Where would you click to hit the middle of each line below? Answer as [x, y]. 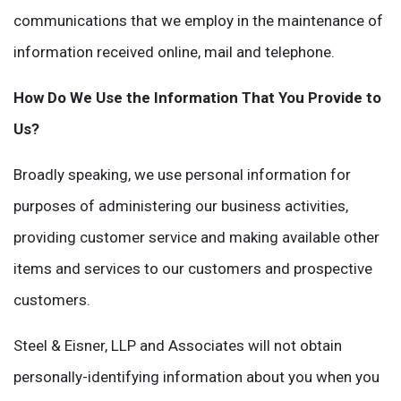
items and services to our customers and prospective [193, 269]
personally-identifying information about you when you [196, 377]
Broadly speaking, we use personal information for [182, 175]
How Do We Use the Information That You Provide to [197, 98]
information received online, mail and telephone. [174, 52]
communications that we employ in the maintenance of [198, 21]
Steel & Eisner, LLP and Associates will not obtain [178, 346]
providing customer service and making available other [196, 237]
